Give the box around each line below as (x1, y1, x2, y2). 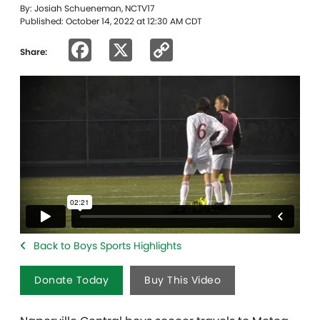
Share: (20, 45, 47, 58)
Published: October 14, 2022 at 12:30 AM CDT (20, 15, 201, 27)
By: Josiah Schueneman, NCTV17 (20, 2, 155, 14)
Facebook (91, 34, 202, 66)
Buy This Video (144, 272, 221, 287)
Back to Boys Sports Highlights (34, 238, 181, 253)
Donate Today (34, 272, 109, 287)
